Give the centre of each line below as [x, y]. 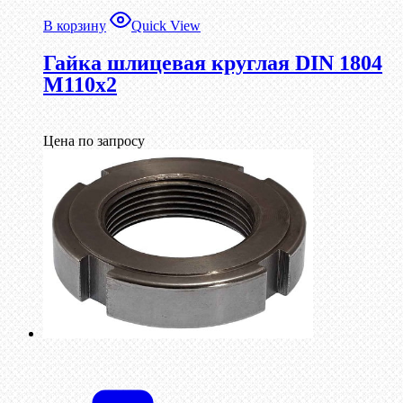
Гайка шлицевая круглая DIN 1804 [213, 63]
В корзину [75, 26]
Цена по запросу [94, 141]
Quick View [166, 26]
